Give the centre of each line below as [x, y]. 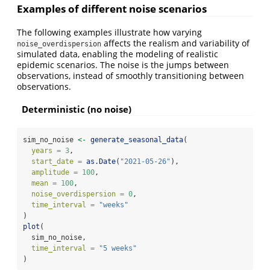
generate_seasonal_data [137, 140]
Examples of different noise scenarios [112, 8]
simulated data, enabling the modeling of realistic [118, 54]
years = [46, 150]
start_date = [57, 161]
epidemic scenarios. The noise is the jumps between [123, 64]
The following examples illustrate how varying [109, 32]
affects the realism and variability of [175, 43]
